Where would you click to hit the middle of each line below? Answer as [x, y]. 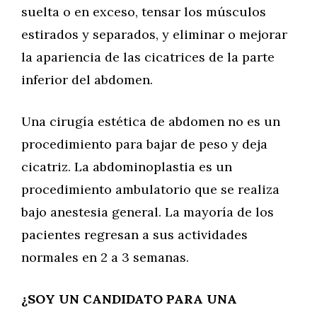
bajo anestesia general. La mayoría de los [148, 212]
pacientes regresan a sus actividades [134, 235]
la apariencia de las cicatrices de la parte [148, 57]
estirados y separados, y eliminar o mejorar [154, 34]
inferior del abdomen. [87, 80]
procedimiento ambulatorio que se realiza [150, 189]
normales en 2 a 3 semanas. [105, 257]
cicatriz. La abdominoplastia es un [127, 167]
